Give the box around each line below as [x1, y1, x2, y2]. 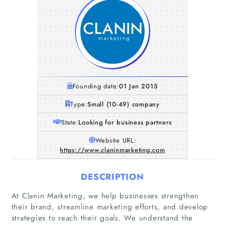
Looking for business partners [78, 117, 172, 127]
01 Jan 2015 [119, 81, 158, 91]
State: [61, 117, 79, 127]
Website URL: [95, 135, 137, 145]
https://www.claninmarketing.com [60, 145, 165, 155]
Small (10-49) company [87, 99, 160, 109]
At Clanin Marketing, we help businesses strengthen [11, 190, 199, 201]
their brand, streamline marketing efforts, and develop [11, 201, 208, 212]
